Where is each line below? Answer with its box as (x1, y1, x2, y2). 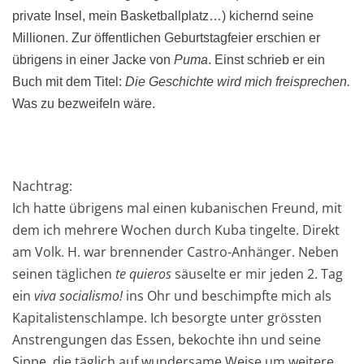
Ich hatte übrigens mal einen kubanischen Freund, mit (12, 199, 342, 218)
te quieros (115, 265, 175, 284)
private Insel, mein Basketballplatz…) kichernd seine (12, 9, 314, 24)
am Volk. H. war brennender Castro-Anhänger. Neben (12, 243, 339, 262)
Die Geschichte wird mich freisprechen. (125, 75, 350, 89)
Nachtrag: (12, 177, 72, 196)
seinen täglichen (12, 265, 115, 284)
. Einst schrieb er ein (208, 53, 325, 67)
